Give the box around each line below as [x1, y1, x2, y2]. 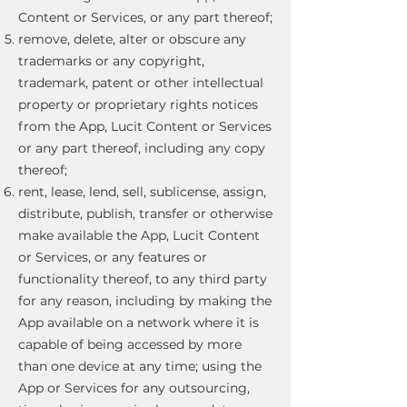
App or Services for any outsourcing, [18, 380, 250, 396]
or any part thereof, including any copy [18, 140, 265, 156]
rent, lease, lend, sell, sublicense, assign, [18, 184, 266, 200]
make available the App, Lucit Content [18, 227, 260, 243]
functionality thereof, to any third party [18, 271, 267, 287]
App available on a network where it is [18, 314, 259, 331]
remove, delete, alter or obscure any [18, 31, 246, 47]
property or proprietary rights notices [18, 96, 258, 113]
